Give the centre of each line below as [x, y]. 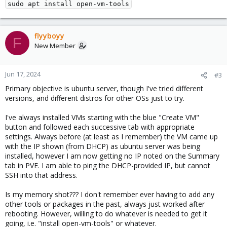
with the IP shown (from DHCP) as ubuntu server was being [103, 146]
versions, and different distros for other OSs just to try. [95, 98]
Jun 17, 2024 [23, 74]
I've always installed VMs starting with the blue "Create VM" [102, 117]
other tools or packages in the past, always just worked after [105, 204]
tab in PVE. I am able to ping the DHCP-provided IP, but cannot [108, 165]
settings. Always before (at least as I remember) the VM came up [111, 137]
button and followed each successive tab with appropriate [100, 127]
